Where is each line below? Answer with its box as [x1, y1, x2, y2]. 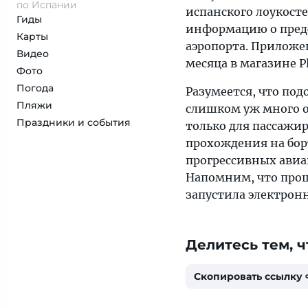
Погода [16, 82, 54, 94]
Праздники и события [16, 116, 131, 129]
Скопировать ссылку [194, 270, 302, 283]
